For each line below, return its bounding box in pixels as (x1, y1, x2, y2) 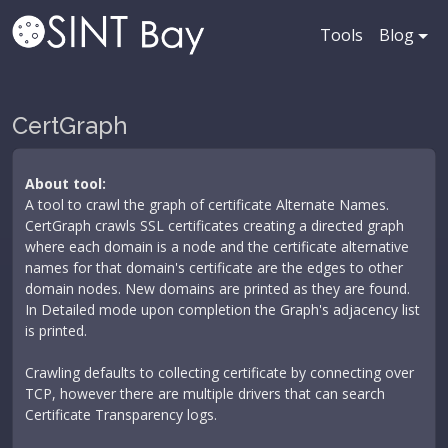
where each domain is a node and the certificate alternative (25, 237, 409, 256)
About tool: (25, 174, 106, 193)
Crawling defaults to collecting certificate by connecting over (25, 363, 414, 382)
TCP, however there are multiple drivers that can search (25, 384, 385, 403)
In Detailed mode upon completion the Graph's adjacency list (25, 300, 420, 319)
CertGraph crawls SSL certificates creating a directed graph (25, 216, 404, 235)
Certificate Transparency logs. (25, 405, 217, 424)
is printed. (25, 321, 87, 340)
